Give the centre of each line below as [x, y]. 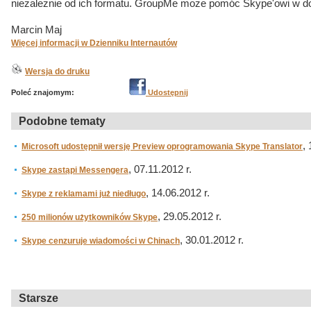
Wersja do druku [57, 72]
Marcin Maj [36, 30]
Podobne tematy [62, 121]
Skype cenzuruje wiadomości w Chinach [101, 241]
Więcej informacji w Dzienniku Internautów [94, 43]
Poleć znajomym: [43, 92]
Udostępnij [167, 92]
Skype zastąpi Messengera [75, 170]
